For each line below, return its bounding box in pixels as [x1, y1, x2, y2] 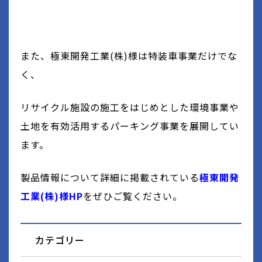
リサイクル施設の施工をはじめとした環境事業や [20, 99, 239, 114]
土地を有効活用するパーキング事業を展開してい [20, 118, 239, 133]
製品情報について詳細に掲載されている [20, 170, 199, 184]
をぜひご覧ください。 [83, 188, 182, 203]
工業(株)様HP [20, 188, 83, 203]
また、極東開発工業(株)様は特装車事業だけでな [20, 48, 237, 63]
